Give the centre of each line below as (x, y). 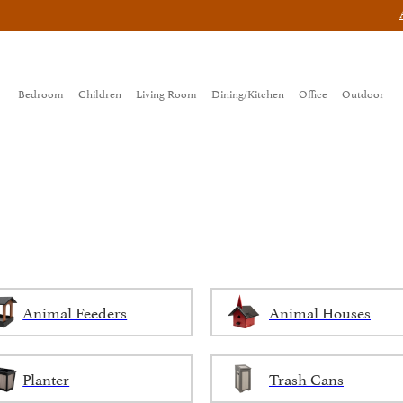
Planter (46, 378)
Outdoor (363, 93)
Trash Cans (306, 378)
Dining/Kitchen (248, 93)
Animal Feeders (75, 311)
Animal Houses (320, 311)
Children (100, 93)
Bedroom (41, 93)
